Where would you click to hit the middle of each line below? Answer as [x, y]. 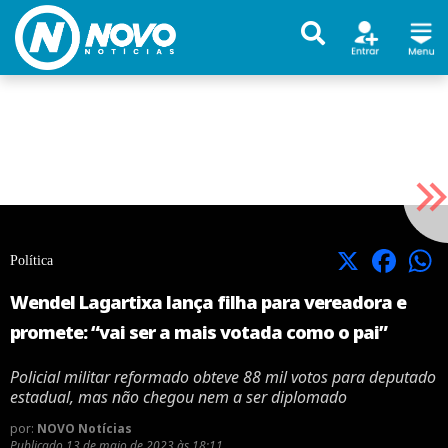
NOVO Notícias [84, 428]
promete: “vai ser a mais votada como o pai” [198, 332]
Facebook [415, 259]
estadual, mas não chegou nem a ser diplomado [178, 397]
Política [31, 260]
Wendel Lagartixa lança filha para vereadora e [208, 302]
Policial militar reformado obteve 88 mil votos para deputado [223, 377]
